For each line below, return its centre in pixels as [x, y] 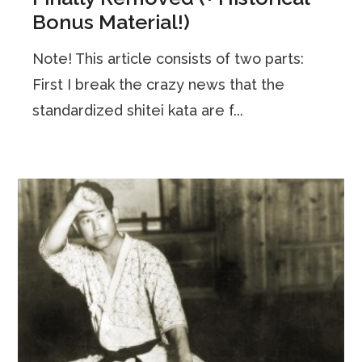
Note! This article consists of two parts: [168, 58]
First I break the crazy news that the [159, 84]
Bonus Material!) [112, 21]
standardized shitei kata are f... [138, 110]
